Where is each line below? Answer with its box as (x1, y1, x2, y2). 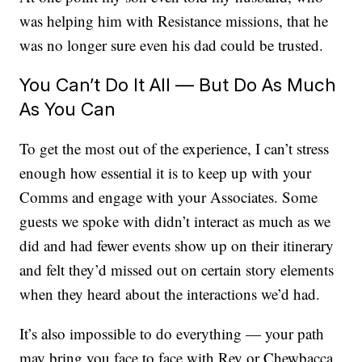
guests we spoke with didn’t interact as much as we (19, 211, 331, 232)
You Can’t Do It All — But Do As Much (19, 74, 337, 96)
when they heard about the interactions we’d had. (19, 284, 321, 305)
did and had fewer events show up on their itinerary (19, 235, 335, 256)
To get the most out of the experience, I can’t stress (19, 138, 330, 159)
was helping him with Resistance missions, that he (19, 11, 329, 32)
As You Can (19, 98, 116, 120)
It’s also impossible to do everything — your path (19, 323, 325, 344)
